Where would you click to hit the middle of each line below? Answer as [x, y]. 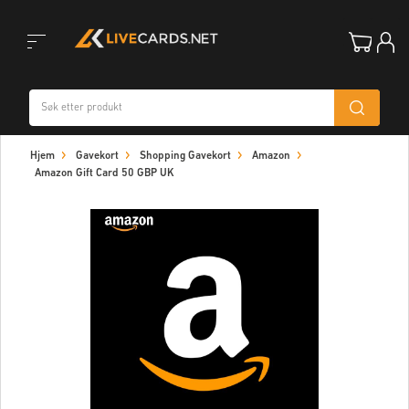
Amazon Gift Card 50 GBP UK [105, 173]
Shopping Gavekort [185, 156]
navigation [41, 170]
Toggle [28, 79]
